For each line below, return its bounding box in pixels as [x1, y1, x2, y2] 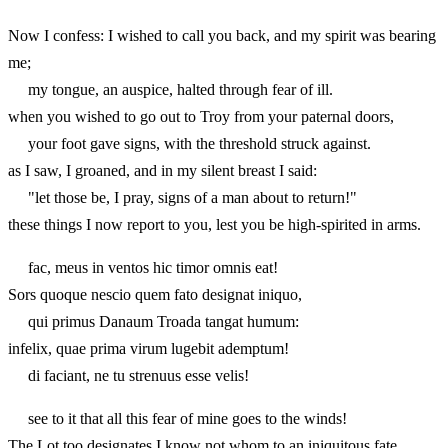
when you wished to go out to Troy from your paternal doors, [8, 107, 394, 125]
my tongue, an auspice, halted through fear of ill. [8, 80, 333, 98]
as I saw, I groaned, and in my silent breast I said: [8, 161, 317, 179]
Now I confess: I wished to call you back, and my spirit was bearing [8, 26, 436, 44]
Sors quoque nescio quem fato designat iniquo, [8, 285, 302, 303]
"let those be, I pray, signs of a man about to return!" [8, 188, 357, 206]
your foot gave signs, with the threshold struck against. [8, 134, 371, 152]
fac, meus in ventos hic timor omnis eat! [8, 258, 278, 276]
